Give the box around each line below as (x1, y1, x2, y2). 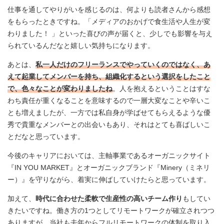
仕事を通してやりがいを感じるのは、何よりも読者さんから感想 (7, 5, 210, 13)
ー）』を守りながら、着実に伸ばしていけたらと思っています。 (7, 175, 210, 183)
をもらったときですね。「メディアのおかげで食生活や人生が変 (7, 17, 210, 25)
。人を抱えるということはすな (112, 84, 210, 92)
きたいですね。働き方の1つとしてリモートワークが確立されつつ (7, 206, 214, 214)
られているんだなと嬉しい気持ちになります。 (7, 41, 154, 49)
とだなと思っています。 (7, 132, 84, 140)
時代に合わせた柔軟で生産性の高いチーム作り (35, 194, 182, 202)
